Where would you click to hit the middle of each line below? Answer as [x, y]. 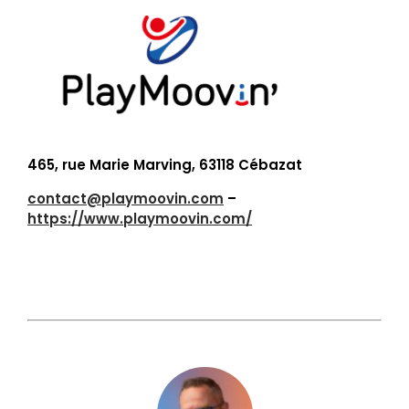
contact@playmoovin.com [126, 198]
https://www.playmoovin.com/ [140, 218]
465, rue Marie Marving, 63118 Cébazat [165, 164]
